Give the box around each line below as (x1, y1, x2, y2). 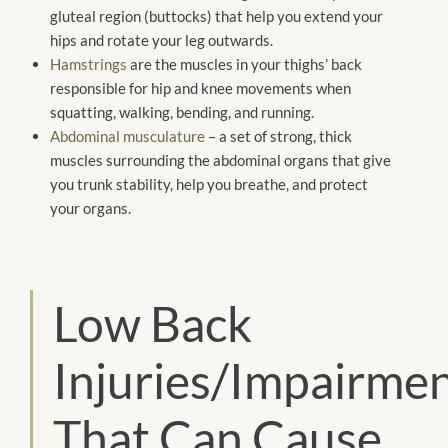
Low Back (53, 295, 252, 353)
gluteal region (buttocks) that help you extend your (50, 7, 383, 26)
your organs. (50, 199, 131, 218)
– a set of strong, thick (205, 127, 352, 146)
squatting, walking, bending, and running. (50, 103, 314, 122)
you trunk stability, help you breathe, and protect (50, 175, 368, 194)
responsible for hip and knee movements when (50, 79, 351, 98)
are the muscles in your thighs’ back (127, 55, 362, 74)
